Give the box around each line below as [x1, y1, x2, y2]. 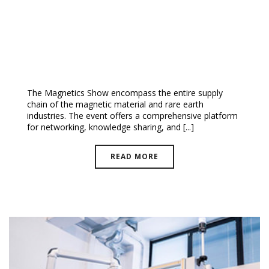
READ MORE [110, 151, 159, 162]
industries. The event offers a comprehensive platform [27, 109, 238, 121]
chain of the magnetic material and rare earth [27, 98, 204, 110]
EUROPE [27, 57, 76, 74]
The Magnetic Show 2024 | [27, 37, 195, 54]
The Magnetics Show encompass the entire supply [27, 86, 223, 98]
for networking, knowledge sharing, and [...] [27, 121, 194, 133]
